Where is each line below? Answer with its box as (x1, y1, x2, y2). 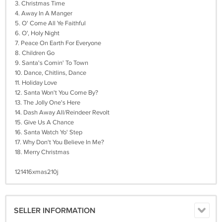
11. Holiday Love (15, 79, 57, 87)
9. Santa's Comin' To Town (15, 59, 88, 67)
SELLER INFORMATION (14, 206, 96, 216)
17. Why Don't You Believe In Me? (15, 138, 104, 146)
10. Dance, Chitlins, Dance (15, 69, 86, 77)
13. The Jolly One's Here (15, 99, 80, 107)
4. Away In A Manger (15, 9, 72, 17)
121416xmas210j (15, 168, 58, 176)
